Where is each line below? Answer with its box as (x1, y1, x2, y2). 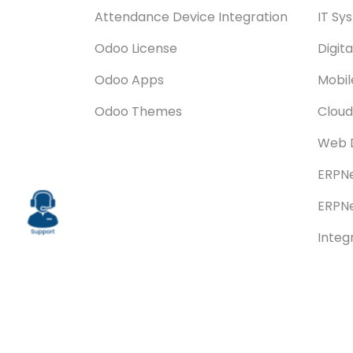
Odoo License (95, 39, 177, 58)
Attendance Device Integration (95, 7, 288, 26)
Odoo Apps (95, 70, 164, 89)
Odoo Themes (95, 102, 182, 121)
